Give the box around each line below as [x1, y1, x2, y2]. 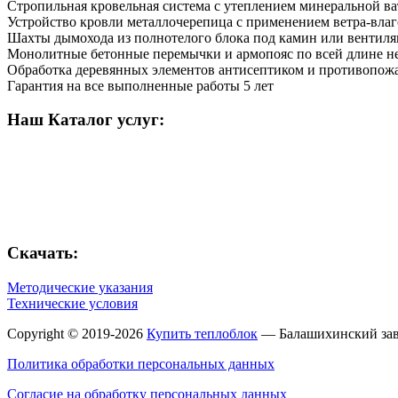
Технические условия [7, 295, 138, 311]
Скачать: [7, 243, 78, 262]
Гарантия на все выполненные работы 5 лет [7, 77, 274, 93]
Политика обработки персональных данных [7, 355, 275, 371]
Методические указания [7, 279, 153, 295]
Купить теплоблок [147, 325, 258, 341]
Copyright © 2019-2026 [7, 325, 147, 341]
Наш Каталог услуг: [7, 110, 164, 130]
